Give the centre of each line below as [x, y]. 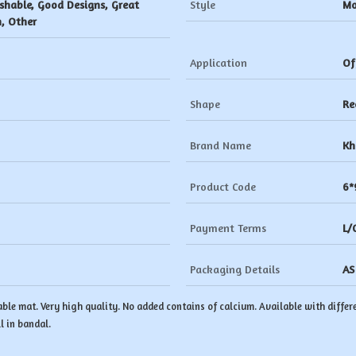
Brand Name [221, 145]
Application [219, 62]
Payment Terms [228, 228]
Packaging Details [235, 269]
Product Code [223, 186]
